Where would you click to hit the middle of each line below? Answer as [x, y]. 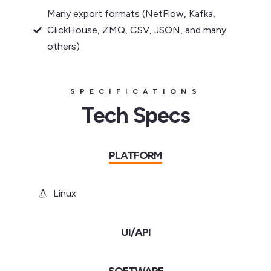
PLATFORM [135, 155]
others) [63, 46]
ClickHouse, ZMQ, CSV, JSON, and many [136, 30]
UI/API [135, 232]
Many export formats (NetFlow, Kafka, [131, 14]
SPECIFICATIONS [135, 91]
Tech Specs [135, 115]
